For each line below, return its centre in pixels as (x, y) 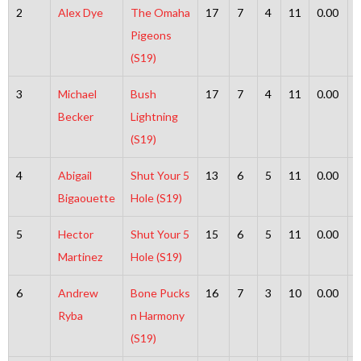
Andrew (78, 293)
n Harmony (157, 315)
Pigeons (151, 35)
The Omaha (160, 12)
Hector (75, 234)
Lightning (154, 116)
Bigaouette (86, 197)
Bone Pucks (160, 293)
